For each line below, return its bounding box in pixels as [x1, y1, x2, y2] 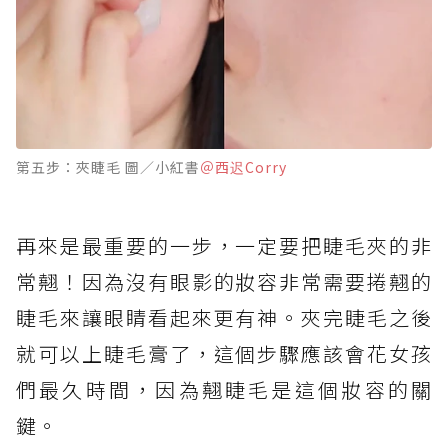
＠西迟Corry [200, 156, 287, 177]
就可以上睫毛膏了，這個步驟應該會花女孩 [16, 338, 432, 368]
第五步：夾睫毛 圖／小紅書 [16, 156, 200, 177]
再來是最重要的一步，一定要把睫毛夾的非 [16, 230, 432, 260]
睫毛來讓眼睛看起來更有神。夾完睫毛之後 [16, 302, 432, 332]
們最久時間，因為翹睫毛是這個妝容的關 [16, 374, 432, 404]
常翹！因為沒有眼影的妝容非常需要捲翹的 [16, 266, 432, 296]
